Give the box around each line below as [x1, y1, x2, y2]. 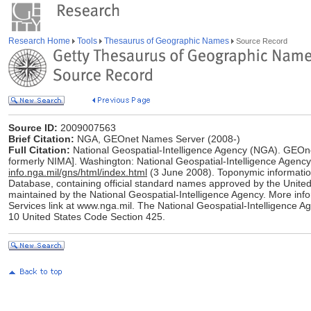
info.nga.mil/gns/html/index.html [8, 167, 147, 178]
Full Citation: [8, 144, 70, 155]
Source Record [234, 37, 287, 45]
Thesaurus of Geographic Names [102, 36, 231, 46]
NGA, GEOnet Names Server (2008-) [74, 133, 240, 144]
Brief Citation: [8, 133, 74, 144]
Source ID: [8, 122, 58, 133]
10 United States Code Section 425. [8, 211, 165, 222]
